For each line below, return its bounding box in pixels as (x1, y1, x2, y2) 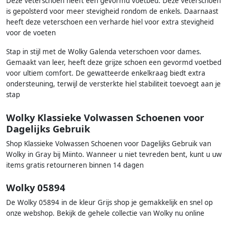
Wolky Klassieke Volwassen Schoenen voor (6, 110, 204, 124)
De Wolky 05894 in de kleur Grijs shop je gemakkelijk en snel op (6, 198, 213, 208)
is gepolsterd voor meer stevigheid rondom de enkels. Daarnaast (6, 7, 218, 16)
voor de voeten (6, 28, 56, 38)
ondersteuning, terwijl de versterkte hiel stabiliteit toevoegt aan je (6, 79, 221, 89)
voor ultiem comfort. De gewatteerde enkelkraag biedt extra (6, 68, 205, 78)
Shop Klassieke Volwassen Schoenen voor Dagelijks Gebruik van (6, 139, 211, 148)
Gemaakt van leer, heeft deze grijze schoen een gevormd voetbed (6, 58, 221, 67)
